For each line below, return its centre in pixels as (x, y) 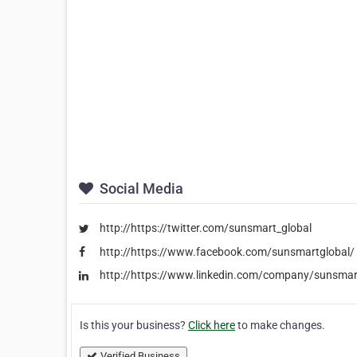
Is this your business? (134, 325)
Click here (212, 325)
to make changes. (280, 325)
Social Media (140, 189)
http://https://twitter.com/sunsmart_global (206, 228)
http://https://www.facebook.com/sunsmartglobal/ (227, 251)
